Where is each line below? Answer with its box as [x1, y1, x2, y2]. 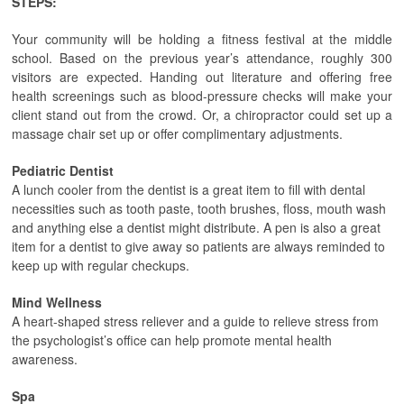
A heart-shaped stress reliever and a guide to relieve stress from [12, 312, 379, 330]
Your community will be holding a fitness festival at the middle [12, 30, 392, 48]
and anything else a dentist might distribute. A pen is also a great [12, 218, 381, 236]
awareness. [12, 350, 78, 368]
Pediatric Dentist [12, 161, 114, 179]
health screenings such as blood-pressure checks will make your [12, 87, 392, 105]
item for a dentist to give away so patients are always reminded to [12, 237, 385, 255]
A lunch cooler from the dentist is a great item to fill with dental [12, 180, 365, 198]
